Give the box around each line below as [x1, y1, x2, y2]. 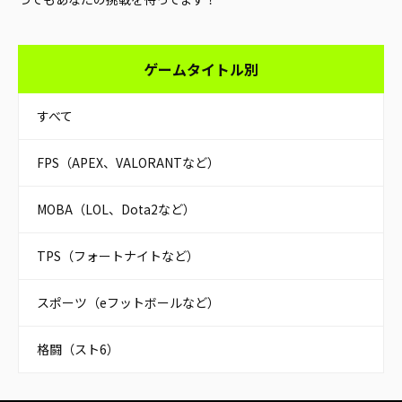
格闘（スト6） [37, 340, 119, 359]
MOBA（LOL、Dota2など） [37, 200, 196, 219]
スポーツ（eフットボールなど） [37, 293, 220, 312]
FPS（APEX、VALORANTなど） [37, 153, 220, 172]
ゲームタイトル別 [144, 58, 258, 81]
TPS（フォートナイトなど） [37, 247, 199, 266]
